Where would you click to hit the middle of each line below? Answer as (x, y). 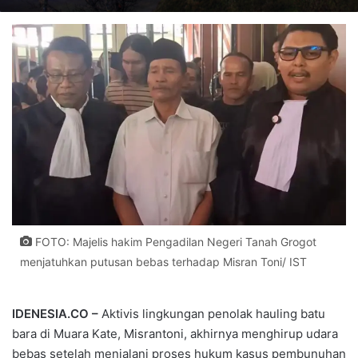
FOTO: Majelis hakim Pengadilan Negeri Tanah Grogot (174, 241)
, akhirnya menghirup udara (261, 333)
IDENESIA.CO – (57, 313)
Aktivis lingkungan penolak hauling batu (213, 313)
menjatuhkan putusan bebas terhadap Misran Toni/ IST (163, 261)
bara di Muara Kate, (68, 333)
